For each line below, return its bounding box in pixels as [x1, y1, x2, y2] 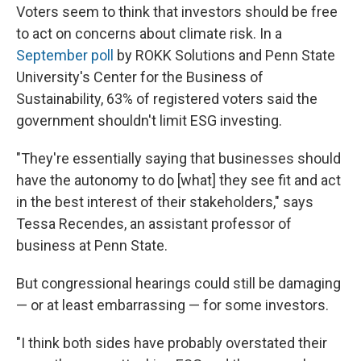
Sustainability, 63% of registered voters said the [16, 90, 317, 108]
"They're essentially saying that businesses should [16, 150, 341, 168]
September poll [16, 47, 114, 64]
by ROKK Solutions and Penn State [114, 47, 335, 64]
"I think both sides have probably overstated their [16, 334, 327, 352]
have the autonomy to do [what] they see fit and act [16, 172, 341, 189]
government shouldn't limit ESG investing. [16, 112, 282, 130]
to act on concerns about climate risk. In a [16, 25, 282, 43]
